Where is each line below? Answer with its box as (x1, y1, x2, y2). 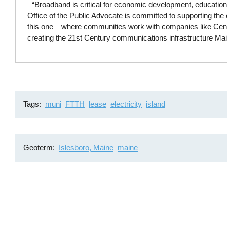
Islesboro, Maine (58, 143, 113, 153)
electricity (110, 100, 142, 109)
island (145, 100, 165, 109)
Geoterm (23, 143, 53, 153)
